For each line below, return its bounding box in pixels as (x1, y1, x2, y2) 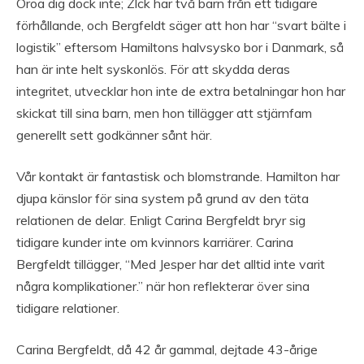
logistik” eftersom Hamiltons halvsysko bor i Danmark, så (16, 38, 344, 55)
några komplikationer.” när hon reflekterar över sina (16, 277, 310, 294)
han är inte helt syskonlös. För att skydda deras (16, 60, 290, 77)
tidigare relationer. (16, 299, 119, 316)
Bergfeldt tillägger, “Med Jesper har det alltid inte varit (16, 255, 325, 272)
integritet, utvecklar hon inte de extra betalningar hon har (16, 82, 345, 99)
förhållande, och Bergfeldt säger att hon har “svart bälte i (16, 16, 346, 33)
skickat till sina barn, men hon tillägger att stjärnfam (16, 104, 312, 121)
